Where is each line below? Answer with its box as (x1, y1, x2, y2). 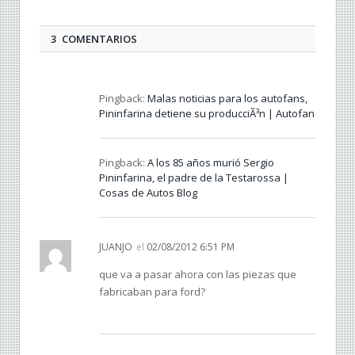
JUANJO (99, 240, 132, 254)
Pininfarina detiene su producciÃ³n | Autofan (99, 106, 315, 121)
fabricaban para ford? (99, 284, 205, 300)
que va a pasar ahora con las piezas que (99, 267, 296, 282)
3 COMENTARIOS (51, 32, 137, 47)
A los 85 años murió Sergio (147, 155, 274, 170)
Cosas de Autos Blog (99, 185, 197, 200)
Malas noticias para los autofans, (147, 91, 307, 106)
